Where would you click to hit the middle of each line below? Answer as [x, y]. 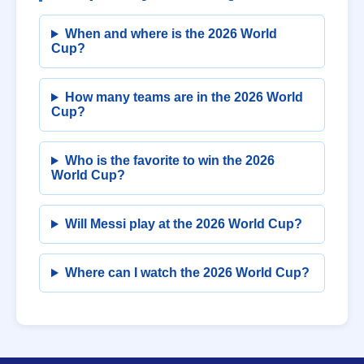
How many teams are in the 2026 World [184, 97]
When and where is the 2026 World [171, 34]
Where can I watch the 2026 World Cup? [187, 273]
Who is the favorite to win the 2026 [169, 161]
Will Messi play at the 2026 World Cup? [183, 224]
